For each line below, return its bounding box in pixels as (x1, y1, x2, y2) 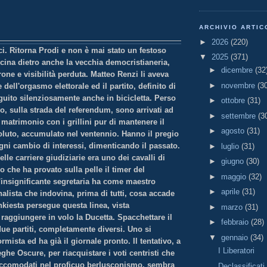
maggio (221, 172, 249, 181)
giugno (221, 157, 246, 166)
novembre (221, 80, 257, 90)
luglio (221, 141, 241, 151)
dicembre (221, 66, 255, 75)
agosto (221, 126, 247, 136)
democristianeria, (103, 57, 170, 67)
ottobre (221, 96, 247, 105)
